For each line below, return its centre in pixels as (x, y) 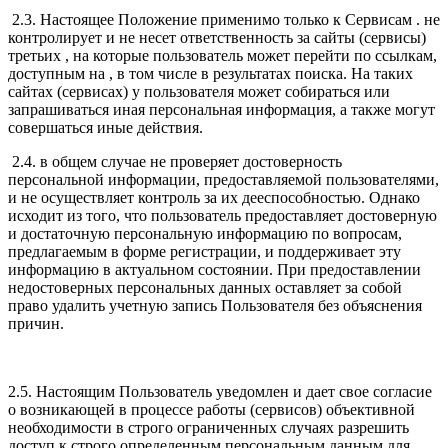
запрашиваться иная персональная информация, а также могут (221, 110)
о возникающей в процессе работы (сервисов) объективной (211, 410)
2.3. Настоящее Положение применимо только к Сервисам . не (224, 20)
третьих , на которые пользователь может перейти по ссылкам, (222, 56)
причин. (38, 324)
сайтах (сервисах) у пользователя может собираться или (199, 92)
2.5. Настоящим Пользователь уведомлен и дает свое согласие (220, 392)
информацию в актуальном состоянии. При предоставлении (214, 270)
